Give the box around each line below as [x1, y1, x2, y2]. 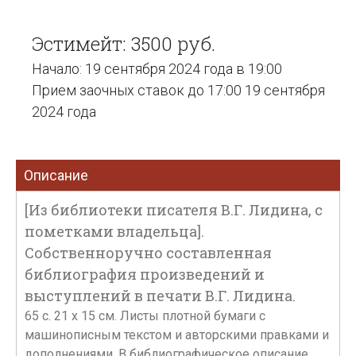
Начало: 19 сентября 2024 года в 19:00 [32, 60, 282, 77]
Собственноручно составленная [25, 243, 272, 262]
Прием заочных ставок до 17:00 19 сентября [32, 82, 325, 99]
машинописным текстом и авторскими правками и [25, 327, 329, 342]
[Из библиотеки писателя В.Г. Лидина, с [25, 200, 323, 219]
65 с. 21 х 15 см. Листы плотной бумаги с [25, 308, 265, 323]
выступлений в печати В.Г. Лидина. [25, 286, 296, 305]
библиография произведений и [25, 265, 265, 284]
